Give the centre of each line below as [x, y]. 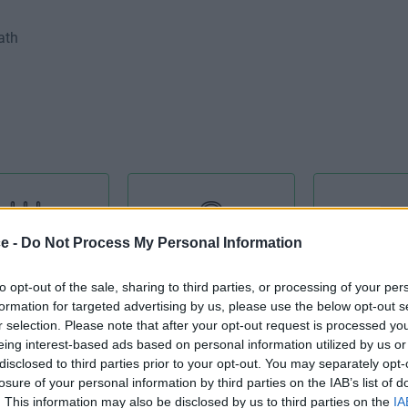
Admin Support [211, 255]
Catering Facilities [211, 394]
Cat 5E [25, 394]
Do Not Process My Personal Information [162, 243]
